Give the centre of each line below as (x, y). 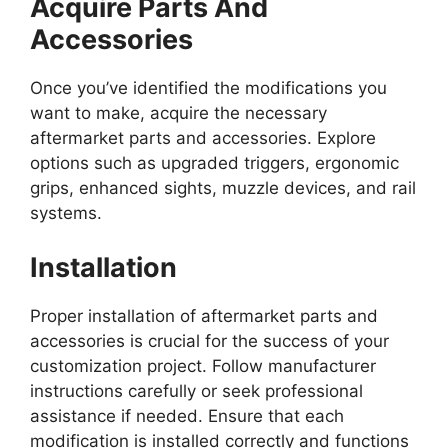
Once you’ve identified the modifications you (208, 88)
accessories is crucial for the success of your (209, 340)
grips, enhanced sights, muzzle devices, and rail (223, 188)
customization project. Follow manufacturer (203, 365)
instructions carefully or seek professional (196, 390)
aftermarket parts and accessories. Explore (203, 138)
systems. (71, 213)
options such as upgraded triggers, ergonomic (214, 163)
